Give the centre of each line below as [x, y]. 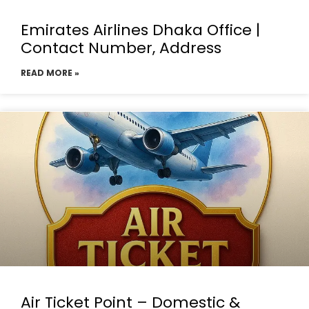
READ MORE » [50, 73]
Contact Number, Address [121, 48]
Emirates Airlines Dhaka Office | [140, 30]
